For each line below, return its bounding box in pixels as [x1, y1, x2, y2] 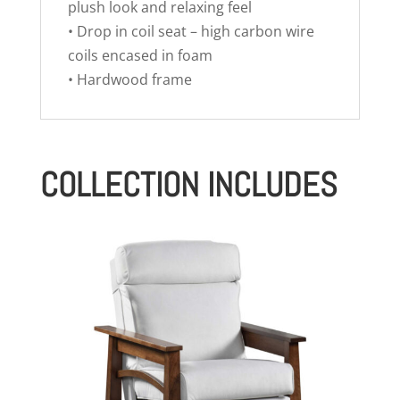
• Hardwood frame [67, 70, 192, 90]
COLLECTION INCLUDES [39, 163, 337, 207]
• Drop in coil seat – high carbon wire [67, 21, 314, 42]
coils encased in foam [67, 46, 212, 66]
